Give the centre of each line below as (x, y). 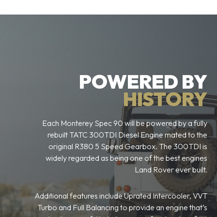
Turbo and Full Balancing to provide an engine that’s (122, 207)
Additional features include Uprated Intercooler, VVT (121, 196)
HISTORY (165, 99)
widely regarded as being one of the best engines (126, 158)
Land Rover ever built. (171, 170)
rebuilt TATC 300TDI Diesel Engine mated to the (127, 135)
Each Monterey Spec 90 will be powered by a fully (125, 123)
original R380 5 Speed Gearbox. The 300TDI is (128, 146)
